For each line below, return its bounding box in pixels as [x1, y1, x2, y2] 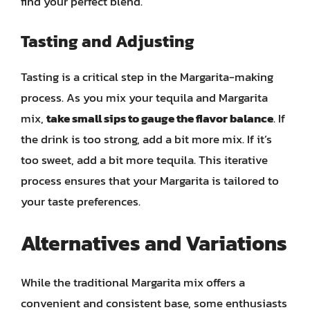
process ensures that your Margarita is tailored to [21, 171, 279, 190]
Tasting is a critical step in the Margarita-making [21, 67, 273, 86]
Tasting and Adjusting [21, 28, 194, 53]
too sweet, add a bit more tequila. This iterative [21, 150, 268, 169]
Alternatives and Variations [21, 228, 287, 259]
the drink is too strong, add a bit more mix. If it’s [21, 129, 272, 148]
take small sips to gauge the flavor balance [46, 109, 273, 127]
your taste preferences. [21, 192, 140, 210]
